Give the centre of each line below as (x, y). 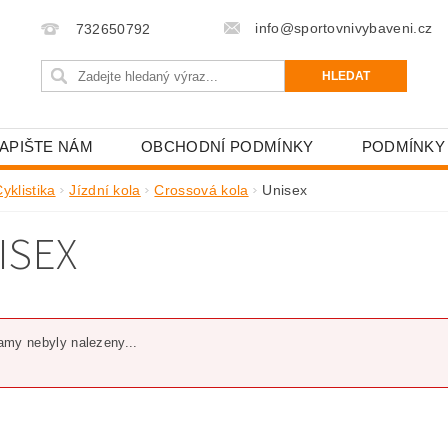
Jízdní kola (105, 190)
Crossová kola (201, 190)
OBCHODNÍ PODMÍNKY (227, 146)
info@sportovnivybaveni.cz (344, 28)
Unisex (285, 190)
